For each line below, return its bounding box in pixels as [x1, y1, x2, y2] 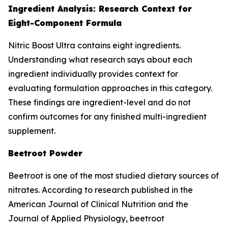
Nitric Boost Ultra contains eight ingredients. [8, 40, 181, 50]
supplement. [8, 126, 55, 136]
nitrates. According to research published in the [8, 185, 193, 195]
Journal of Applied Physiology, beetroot [8, 213, 164, 223]
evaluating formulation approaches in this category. [8, 83, 212, 93]
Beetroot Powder [8, 148, 82, 158]
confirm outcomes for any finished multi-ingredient [8, 111, 207, 122]
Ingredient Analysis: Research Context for [8, 4, 192, 14]
